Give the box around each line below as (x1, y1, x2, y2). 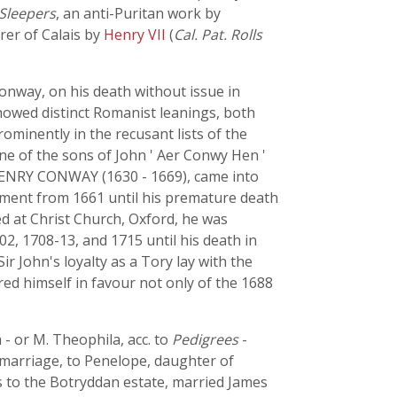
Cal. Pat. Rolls (174, 25, 262, 44)
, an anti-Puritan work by (56, 4, 221, 23)
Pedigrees (172, 330, 238, 349)
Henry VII (104, 25, 169, 44)
